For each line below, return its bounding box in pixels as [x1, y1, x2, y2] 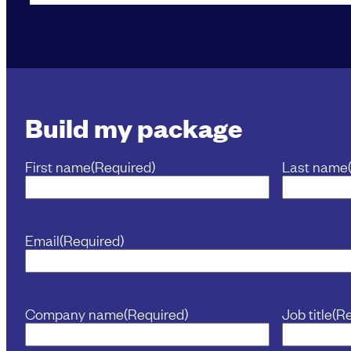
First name [25, 156, 91, 175]
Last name [281, 156, 348, 175]
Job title [281, 303, 332, 323]
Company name [25, 303, 124, 323]
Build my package [25, 110, 242, 144]
